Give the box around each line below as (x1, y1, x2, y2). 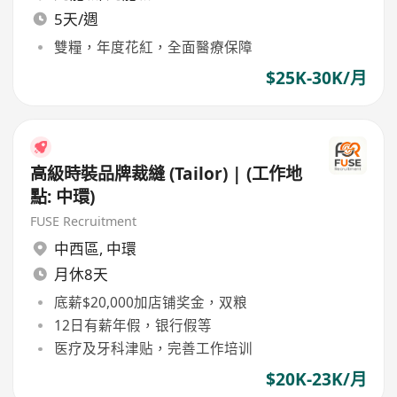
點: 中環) (30, 185, 96, 209)
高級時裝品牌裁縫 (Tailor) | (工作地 (30, 162, 303, 186)
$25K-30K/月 (265, 66, 367, 90)
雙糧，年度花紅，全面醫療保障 (53, 36, 253, 57)
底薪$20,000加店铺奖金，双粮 (53, 292, 247, 312)
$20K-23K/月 (265, 368, 367, 392)
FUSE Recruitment (30, 212, 137, 230)
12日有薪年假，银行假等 (53, 315, 212, 335)
